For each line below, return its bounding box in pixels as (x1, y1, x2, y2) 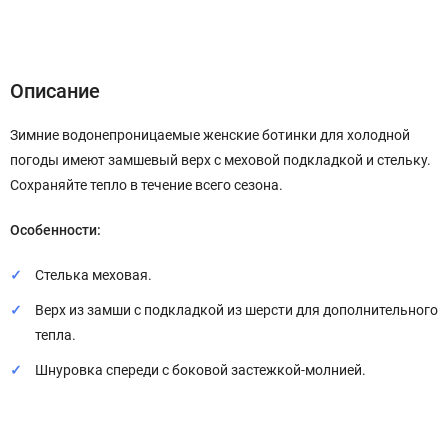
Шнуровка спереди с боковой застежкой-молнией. (35, 362, 366, 378)
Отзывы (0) (221, 22, 284, 36)
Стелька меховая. (35, 267, 152, 283)
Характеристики (103, 22, 196, 36)
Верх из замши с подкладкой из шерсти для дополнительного (35, 302, 438, 318)
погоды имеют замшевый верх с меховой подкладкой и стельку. (10, 152, 431, 168)
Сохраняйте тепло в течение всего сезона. (10, 177, 283, 193)
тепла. (35, 327, 76, 343)
